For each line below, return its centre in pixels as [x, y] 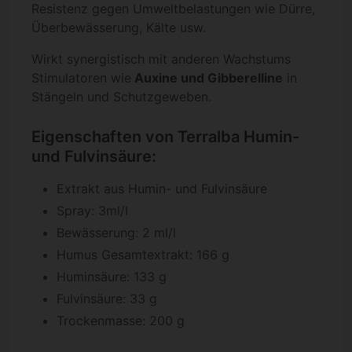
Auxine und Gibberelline [207, 78]
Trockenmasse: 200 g [121, 321]
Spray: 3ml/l [92, 211]
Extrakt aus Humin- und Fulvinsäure [162, 189]
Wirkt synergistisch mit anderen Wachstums [161, 59]
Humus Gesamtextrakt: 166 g [143, 255]
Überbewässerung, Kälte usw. [119, 28]
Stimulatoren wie [81, 78]
